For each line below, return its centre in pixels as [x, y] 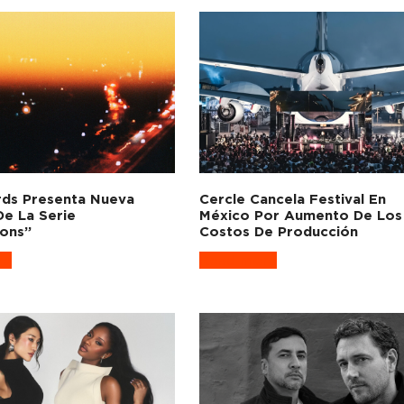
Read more [239, 260]
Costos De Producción [279, 231]
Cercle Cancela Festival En [293, 198]
